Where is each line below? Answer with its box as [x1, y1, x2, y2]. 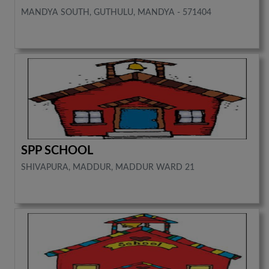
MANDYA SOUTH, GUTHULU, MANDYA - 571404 [21, 8, 212, 17]
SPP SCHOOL [21, 145, 94, 157]
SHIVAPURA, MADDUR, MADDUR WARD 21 [21, 163, 195, 172]
